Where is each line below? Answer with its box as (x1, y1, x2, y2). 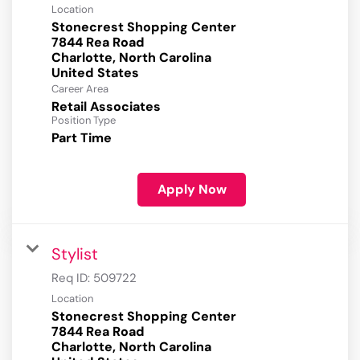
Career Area (51, 82, 108, 96)
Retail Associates (51, 98, 161, 116)
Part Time (51, 129, 112, 147)
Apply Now (157, 181, 227, 198)
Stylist (51, 243, 98, 265)
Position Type (51, 113, 116, 128)
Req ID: (51, 270, 93, 287)
